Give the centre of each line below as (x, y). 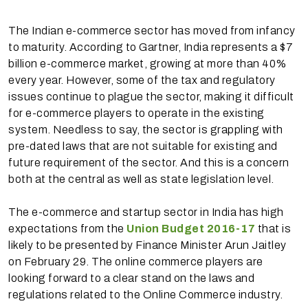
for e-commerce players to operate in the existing (136, 113)
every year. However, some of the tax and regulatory (142, 80)
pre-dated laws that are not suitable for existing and (143, 146)
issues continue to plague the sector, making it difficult (151, 96)
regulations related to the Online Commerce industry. (145, 294)
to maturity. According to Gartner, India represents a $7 (151, 47)
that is (273, 228)
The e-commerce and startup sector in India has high (146, 212)
